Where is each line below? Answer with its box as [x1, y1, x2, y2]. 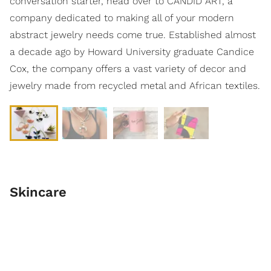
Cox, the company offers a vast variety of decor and [10, 62, 246, 74]
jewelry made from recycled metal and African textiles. [10, 79, 260, 91]
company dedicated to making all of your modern [10, 11, 234, 24]
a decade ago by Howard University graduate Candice [10, 45, 254, 57]
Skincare [10, 184, 67, 200]
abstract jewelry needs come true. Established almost [10, 28, 256, 41]
